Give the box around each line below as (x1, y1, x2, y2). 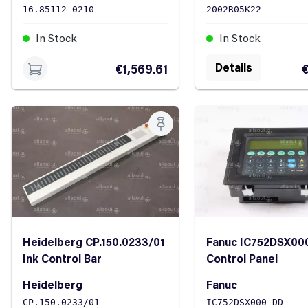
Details (214, 60, 252, 75)
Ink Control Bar (23, 251, 102, 266)
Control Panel (206, 251, 278, 266)
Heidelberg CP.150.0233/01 (23, 234, 165, 250)
